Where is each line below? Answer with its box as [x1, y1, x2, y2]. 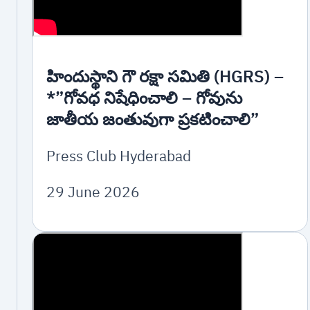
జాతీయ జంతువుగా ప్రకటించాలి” [46, 108, 259, 131]
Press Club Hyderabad [46, 145, 192, 165]
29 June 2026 [46, 181, 140, 201]
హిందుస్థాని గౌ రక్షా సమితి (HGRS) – [46, 65, 284, 88]
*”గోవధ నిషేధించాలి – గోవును [46, 86, 243, 109]
